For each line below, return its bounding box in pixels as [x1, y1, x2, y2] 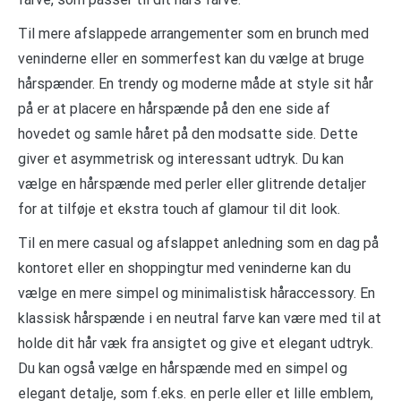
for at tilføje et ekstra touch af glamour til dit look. [18, 200, 340, 218]
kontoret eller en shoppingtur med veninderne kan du [18, 260, 351, 277]
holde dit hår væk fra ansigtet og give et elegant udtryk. [18, 335, 373, 353]
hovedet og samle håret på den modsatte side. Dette [18, 125, 358, 143]
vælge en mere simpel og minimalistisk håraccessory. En [18, 285, 375, 303]
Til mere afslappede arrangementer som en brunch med [18, 25, 369, 43]
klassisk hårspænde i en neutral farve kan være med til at [18, 310, 381, 328]
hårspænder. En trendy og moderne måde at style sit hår [18, 75, 373, 93]
